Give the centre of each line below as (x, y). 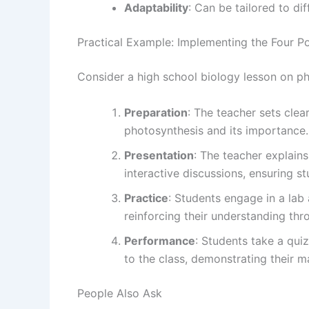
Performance (160, 240)
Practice (146, 198)
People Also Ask (120, 293)
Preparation (156, 112)
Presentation (159, 155)
